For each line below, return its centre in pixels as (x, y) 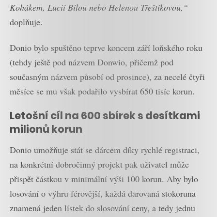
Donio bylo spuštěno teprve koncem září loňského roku (106, 47)
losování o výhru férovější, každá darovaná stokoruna (103, 193)
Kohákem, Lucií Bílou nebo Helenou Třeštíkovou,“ (99, 8)
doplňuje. (26, 22)
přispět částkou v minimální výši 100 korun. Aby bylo (104, 178)
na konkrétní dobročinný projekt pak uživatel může (99, 164)
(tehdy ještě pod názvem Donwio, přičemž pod (92, 62)
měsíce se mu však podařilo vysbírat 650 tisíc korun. (102, 91)
